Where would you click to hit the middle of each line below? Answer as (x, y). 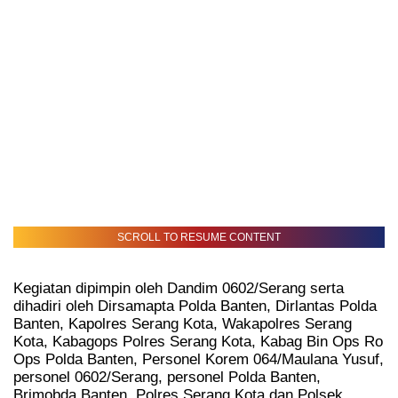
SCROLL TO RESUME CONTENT (199, 238)
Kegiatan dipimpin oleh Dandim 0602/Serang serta (179, 288)
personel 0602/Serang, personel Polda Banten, (167, 377)
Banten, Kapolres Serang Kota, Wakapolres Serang (183, 323)
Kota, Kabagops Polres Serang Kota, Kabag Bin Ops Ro (198, 341)
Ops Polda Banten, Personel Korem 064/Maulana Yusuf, (199, 359)
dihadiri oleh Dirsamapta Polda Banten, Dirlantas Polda (195, 306)
